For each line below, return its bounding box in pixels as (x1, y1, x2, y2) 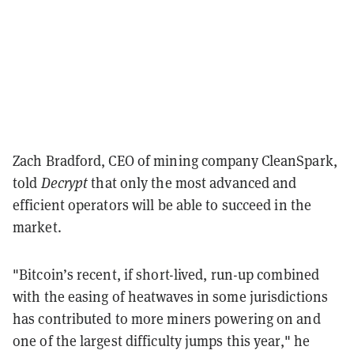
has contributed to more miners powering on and (13, 309, 321, 328)
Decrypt (40, 173, 88, 192)
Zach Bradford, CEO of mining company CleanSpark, (13, 151, 337, 170)
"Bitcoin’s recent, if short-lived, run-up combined (13, 265, 320, 284)
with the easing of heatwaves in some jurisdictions (13, 287, 329, 306)
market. (13, 217, 62, 236)
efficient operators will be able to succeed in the (13, 195, 312, 214)
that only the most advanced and (88, 173, 297, 192)
